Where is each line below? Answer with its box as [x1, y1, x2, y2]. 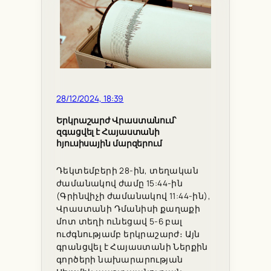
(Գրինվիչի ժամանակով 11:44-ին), [56, 191, 211, 202]
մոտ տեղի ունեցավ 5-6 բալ [56, 216, 183, 227]
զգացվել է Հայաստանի [56, 126, 160, 137]
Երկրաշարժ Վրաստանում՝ [56, 114, 176, 126]
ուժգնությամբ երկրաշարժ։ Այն [56, 229, 200, 240]
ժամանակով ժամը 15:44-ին [56, 178, 183, 189]
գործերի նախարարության [56, 254, 183, 266]
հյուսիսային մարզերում [56, 137, 162, 149]
